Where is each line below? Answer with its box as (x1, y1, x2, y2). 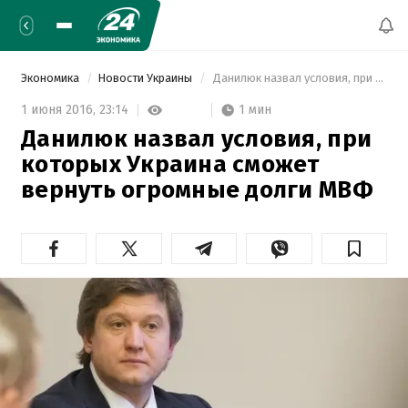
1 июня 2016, (21, 102, 99, 118)
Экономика (21, 71, 82, 85)
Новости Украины (97, 71, 195, 85)
